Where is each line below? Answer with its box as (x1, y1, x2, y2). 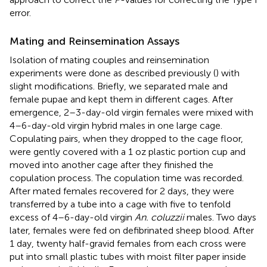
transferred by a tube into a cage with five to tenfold (10, 198, 231, 210)
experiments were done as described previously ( (10, 67, 216, 79)
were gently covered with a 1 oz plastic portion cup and (10, 145, 246, 157)
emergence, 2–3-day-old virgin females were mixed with (10, 106, 253, 118)
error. (10, 7, 31, 18)
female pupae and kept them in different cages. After (10, 93, 233, 105)
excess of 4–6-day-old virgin (10, 211, 135, 223)
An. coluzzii (135, 211, 184, 223)
